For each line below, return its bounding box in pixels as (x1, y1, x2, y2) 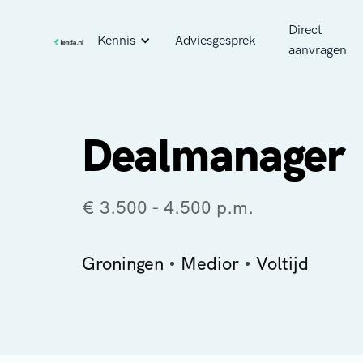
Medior (180, 252, 239, 275)
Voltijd (255, 252, 309, 275)
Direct (288, 23, 322, 38)
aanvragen (288, 43, 348, 58)
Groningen (81, 252, 164, 275)
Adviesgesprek (175, 32, 257, 49)
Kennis (97, 32, 136, 49)
